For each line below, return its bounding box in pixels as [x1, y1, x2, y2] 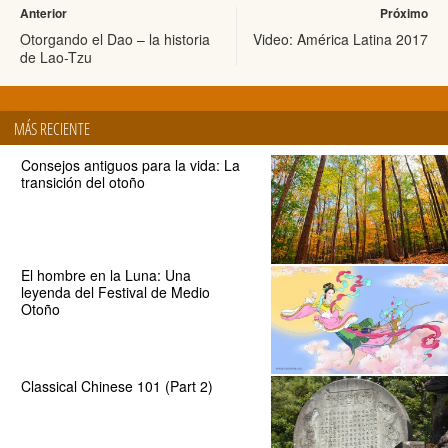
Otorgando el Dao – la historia [20, 29, 210, 50]
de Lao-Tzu [20, 47, 92, 68]
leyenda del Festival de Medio [20, 282, 210, 303]
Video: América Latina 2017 [253, 29, 428, 50]
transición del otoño [20, 171, 145, 192]
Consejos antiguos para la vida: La [20, 154, 240, 175]
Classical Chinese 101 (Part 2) [20, 375, 213, 396]
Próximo [380, 4, 428, 23]
